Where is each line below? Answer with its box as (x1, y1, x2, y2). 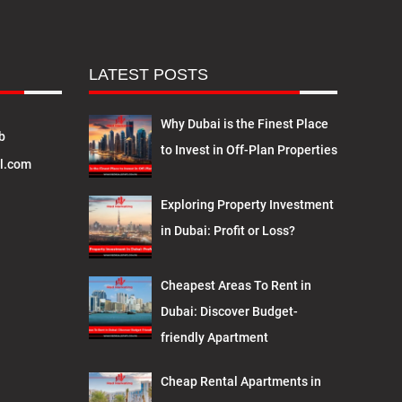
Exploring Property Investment (160, 197, 334, 212)
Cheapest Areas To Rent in (160, 277, 311, 293)
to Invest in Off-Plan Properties (160, 142, 337, 157)
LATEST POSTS (88, 65, 208, 83)
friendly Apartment (160, 329, 268, 345)
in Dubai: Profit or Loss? (160, 223, 295, 238)
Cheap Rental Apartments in (160, 373, 321, 389)
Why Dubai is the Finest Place (160, 116, 328, 131)
